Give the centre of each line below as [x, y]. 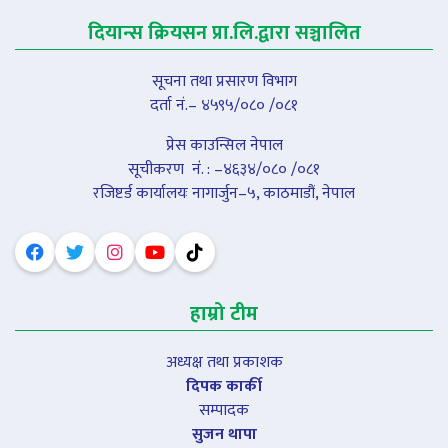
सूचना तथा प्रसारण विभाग [224, 81]
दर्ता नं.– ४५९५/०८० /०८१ [224, 105]
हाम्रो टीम [224, 313]
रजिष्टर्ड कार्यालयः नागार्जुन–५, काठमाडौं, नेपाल [224, 193]
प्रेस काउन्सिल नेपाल [224, 145]
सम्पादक [224, 410]
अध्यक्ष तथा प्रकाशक [224, 362]
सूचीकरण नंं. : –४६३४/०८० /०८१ [224, 169]
